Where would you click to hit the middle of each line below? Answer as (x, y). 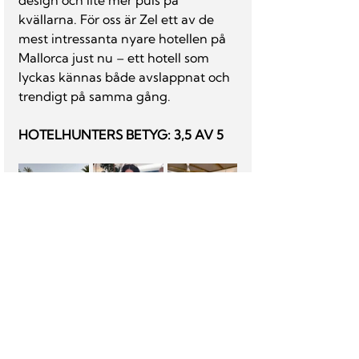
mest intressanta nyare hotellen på (124, 38)
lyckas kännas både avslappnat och (126, 77)
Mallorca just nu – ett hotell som (115, 58)
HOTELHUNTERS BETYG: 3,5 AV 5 (121, 135)
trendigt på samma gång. (95, 96)
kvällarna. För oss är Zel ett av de (118, 19)
